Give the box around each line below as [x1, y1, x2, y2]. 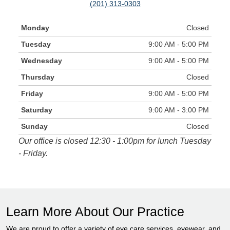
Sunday [21, 122, 48, 131]
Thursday [21, 73, 54, 82]
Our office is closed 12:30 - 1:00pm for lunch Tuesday [18, 137, 211, 146]
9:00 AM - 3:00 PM [148, 106, 209, 114]
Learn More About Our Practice [6, 204, 184, 219]
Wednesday [21, 56, 62, 65]
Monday [21, 24, 49, 32]
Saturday [21, 106, 52, 114]
